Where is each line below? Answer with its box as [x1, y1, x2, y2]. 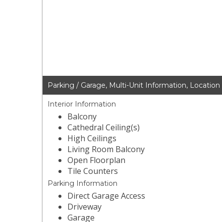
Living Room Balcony [67, 144, 145, 155]
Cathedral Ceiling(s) [67, 122, 140, 133]
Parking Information [48, 179, 118, 188]
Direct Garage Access [67, 190, 146, 202]
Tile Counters [67, 166, 118, 177]
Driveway [67, 201, 102, 213]
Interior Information [48, 100, 116, 109]
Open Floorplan [67, 155, 126, 166]
